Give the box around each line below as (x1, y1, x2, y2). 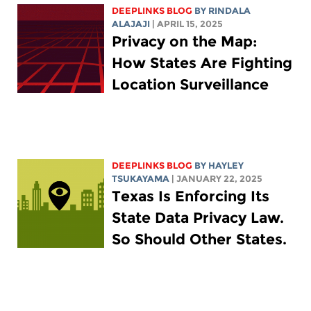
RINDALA (208, 5, 251, 16)
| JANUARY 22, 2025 (171, 173, 263, 184)
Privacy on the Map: (112, 32, 258, 50)
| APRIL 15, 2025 (152, 18, 224, 29)
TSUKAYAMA (112, 173, 170, 184)
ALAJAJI (112, 18, 151, 29)
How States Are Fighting (112, 53, 293, 72)
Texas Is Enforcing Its (112, 187, 270, 205)
